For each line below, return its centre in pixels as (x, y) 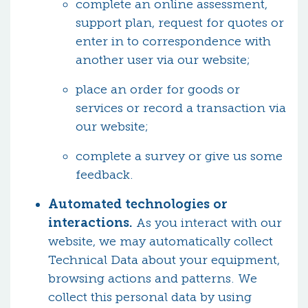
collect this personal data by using (150, 297)
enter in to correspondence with (173, 41)
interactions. (90, 223)
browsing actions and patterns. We (153, 278)
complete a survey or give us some (179, 156)
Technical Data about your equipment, (164, 260)
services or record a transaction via (181, 108)
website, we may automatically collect (161, 241)
